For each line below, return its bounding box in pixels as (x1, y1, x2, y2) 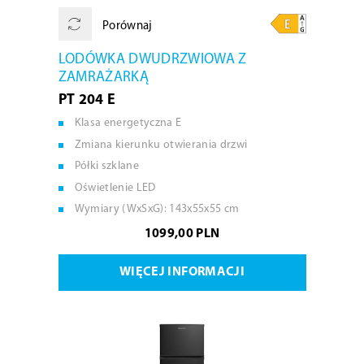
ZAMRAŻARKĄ (58, 70, 149, 85)
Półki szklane (74, 160, 139, 172)
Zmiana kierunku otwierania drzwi (74, 138, 248, 151)
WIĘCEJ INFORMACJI (119, 265, 245, 279)
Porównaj (99, 20, 153, 32)
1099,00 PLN (144, 227, 220, 240)
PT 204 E (58, 93, 116, 108)
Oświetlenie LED (74, 181, 156, 194)
